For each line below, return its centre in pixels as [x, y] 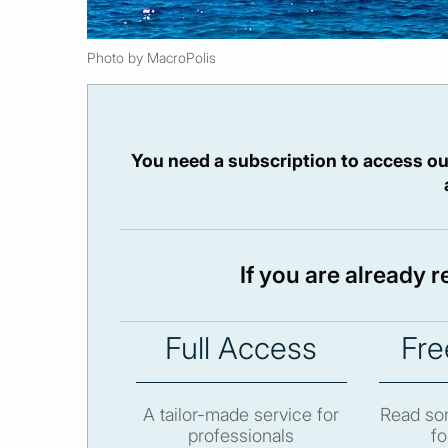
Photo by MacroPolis [151, 58]
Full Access [241, 348]
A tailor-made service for [241, 415]
